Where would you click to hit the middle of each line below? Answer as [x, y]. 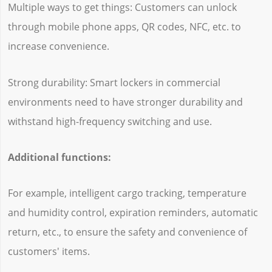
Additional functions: [59, 157]
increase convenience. [58, 46]
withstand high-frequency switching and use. [110, 121]
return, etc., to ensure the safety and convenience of [127, 232]
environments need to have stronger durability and [125, 102]
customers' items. [49, 251]
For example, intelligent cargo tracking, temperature [127, 193]
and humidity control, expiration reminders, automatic [133, 212]
